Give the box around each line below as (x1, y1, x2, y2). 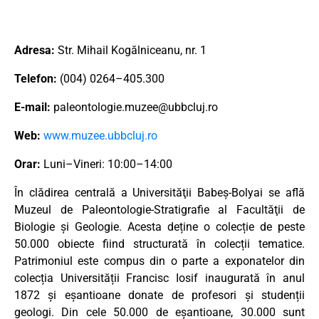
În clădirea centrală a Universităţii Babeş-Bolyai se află (14, 185, 305, 199)
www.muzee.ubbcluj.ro (43, 128, 157, 142)
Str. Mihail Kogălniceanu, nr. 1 (55, 43, 206, 57)
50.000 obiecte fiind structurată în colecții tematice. (14, 236, 305, 251)
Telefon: (14, 71, 57, 85)
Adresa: (14, 43, 55, 57)
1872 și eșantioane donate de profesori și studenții (14, 288, 305, 302)
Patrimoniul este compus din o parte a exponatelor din (14, 253, 305, 268)
